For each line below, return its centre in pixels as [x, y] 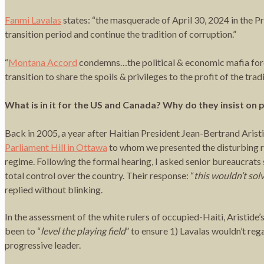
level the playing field [83, 230]
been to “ [23, 230]
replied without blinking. [54, 189]
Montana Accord [43, 62]
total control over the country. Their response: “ [99, 175]
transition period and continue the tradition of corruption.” [121, 34]
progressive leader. [43, 245]
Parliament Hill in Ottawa [56, 147]
